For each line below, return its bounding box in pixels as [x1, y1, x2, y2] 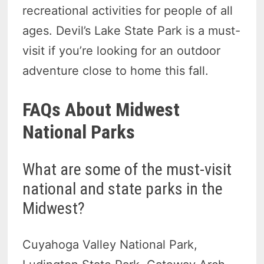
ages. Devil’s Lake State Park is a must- [22, 24, 241, 38]
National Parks [22, 121, 136, 144]
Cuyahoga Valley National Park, [22, 237, 198, 252]
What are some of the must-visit [22, 160, 232, 180]
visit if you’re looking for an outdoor [22, 44, 221, 58]
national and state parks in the [22, 179, 223, 199]
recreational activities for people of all [22, 4, 233, 18]
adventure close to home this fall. [22, 64, 213, 78]
